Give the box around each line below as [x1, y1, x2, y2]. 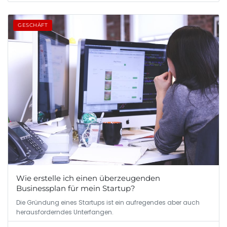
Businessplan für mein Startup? [16, 183, 135, 194]
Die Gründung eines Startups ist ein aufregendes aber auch [16, 198, 200, 207]
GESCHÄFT [18, 22, 48, 29]
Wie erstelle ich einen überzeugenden [16, 173, 160, 183]
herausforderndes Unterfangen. [16, 208, 113, 217]
